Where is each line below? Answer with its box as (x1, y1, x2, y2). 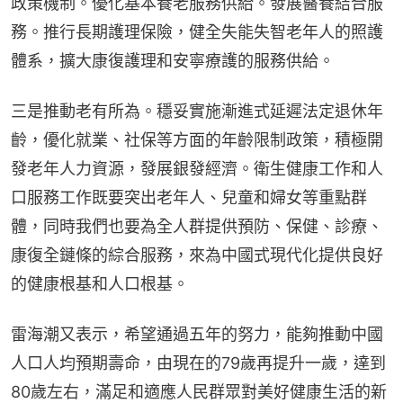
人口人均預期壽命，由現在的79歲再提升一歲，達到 (11, 354, 386, 373)
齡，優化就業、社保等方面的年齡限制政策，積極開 (11, 130, 383, 150)
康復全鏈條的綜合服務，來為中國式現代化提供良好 (11, 246, 383, 265)
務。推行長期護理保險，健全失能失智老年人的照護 (11, 22, 383, 42)
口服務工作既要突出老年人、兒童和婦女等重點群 (11, 188, 367, 208)
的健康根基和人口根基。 (11, 274, 189, 294)
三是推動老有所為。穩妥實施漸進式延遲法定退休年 (11, 102, 383, 121)
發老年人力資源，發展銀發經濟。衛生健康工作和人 (11, 159, 383, 179)
